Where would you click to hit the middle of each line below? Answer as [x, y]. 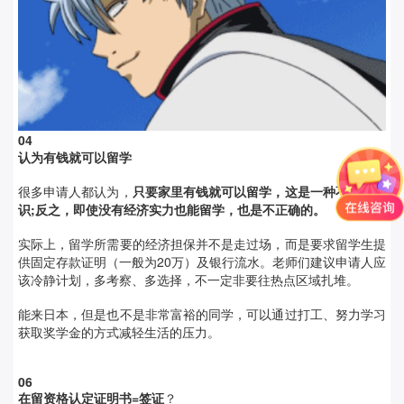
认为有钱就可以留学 [75, 157]
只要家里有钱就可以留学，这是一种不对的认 [259, 192]
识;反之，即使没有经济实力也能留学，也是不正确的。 [172, 210]
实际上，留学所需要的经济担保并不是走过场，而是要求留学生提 [202, 244]
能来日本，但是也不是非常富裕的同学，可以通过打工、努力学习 [202, 314]
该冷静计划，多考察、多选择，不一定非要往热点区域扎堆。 [188, 280]
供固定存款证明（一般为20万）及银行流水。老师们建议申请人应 [202, 262]
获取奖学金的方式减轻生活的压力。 [119, 332]
